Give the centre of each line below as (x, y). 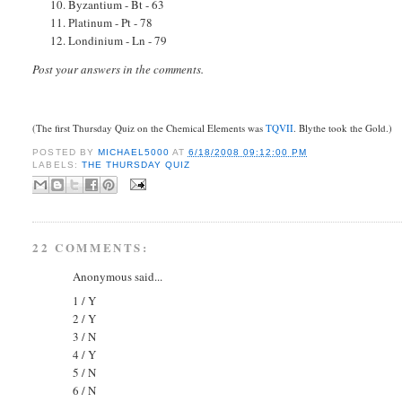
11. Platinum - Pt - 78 (102, 23)
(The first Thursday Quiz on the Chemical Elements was (149, 127)
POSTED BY (65, 152)
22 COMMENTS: (91, 248)
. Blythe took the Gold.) (343, 127)
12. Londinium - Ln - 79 (109, 41)
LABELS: (57, 164)
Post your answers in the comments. (118, 70)
